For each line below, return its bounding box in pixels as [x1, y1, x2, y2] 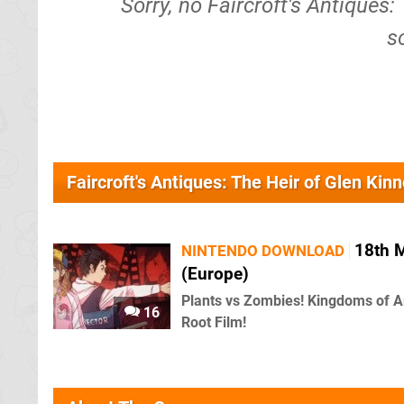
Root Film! [181, 314, 246, 331]
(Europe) [181, 263, 249, 284]
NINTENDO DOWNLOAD [181, 242, 344, 260]
